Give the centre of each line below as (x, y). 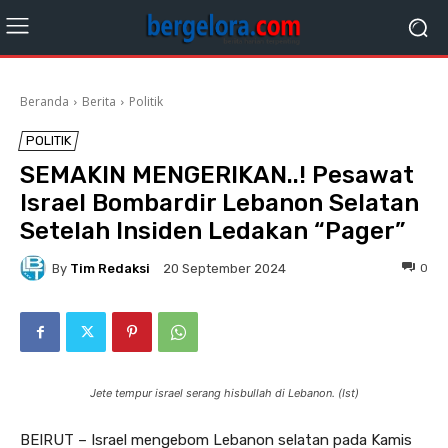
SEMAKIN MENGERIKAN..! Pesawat (217, 175)
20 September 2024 (224, 269)
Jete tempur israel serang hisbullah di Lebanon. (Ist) (224, 393)
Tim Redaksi (110, 268)
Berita (99, 101)
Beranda (44, 101)
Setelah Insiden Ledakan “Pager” (212, 231)
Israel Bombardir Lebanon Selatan (219, 203)
